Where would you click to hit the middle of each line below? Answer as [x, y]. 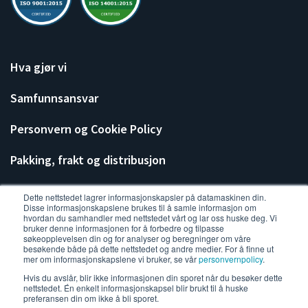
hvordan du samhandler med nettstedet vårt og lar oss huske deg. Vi [150, 218]
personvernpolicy [231, 259]
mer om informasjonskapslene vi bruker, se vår [111, 259]
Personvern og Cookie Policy [86, 129]
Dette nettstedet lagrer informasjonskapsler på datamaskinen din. [145, 197]
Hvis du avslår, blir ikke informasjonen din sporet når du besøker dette [153, 277]
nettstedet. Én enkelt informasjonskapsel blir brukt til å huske [136, 288]
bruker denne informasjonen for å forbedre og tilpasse [124, 228]
